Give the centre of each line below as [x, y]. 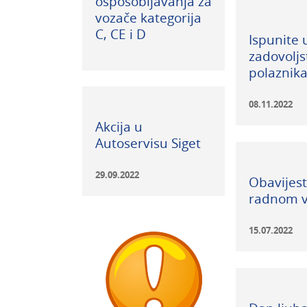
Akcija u [119, 127]
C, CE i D [120, 34]
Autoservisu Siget [148, 143]
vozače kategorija [148, 18]
